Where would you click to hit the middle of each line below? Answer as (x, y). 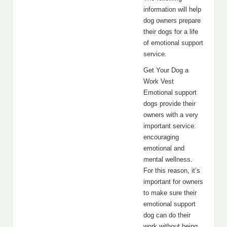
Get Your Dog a (166, 70)
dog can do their (167, 215)
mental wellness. (168, 159)
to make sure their (170, 193)
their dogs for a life (171, 32)
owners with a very (171, 115)
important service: (170, 126)
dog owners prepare (172, 21)
